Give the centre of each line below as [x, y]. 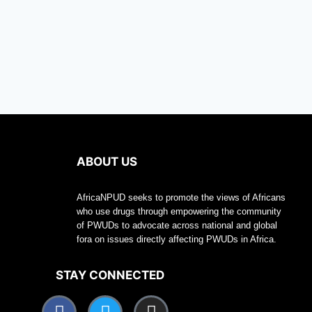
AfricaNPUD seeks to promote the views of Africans [181, 197]
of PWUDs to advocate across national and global [177, 225]
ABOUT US [107, 161]
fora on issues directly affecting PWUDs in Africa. [177, 239]
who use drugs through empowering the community [179, 211]
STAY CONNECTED [110, 275]
